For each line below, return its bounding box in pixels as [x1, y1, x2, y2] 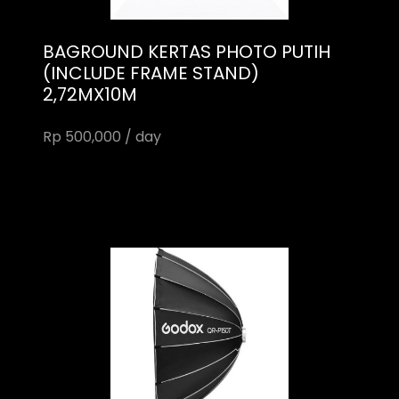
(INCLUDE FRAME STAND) [43, 61, 259, 85]
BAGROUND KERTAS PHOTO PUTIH [43, 39, 330, 64]
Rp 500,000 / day [43, 126, 161, 147]
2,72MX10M [43, 82, 137, 107]
